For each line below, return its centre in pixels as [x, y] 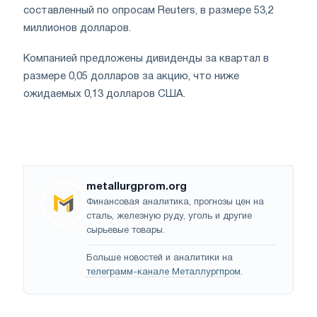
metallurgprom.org [137, 186]
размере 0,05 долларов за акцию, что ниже [131, 76]
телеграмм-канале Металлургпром [163, 272]
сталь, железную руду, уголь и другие [169, 216]
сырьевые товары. [126, 230]
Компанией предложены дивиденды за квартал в [146, 58]
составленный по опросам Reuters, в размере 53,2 [148, 10]
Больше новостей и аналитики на [160, 258]
